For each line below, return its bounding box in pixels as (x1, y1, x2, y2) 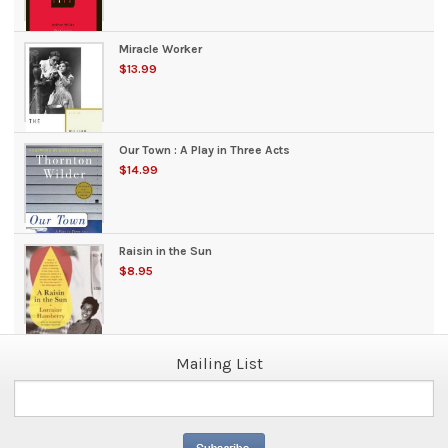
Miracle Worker (119, 42, 203, 57)
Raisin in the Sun (119, 244, 213, 259)
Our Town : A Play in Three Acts (119, 143, 291, 158)
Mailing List (175, 354, 263, 374)
